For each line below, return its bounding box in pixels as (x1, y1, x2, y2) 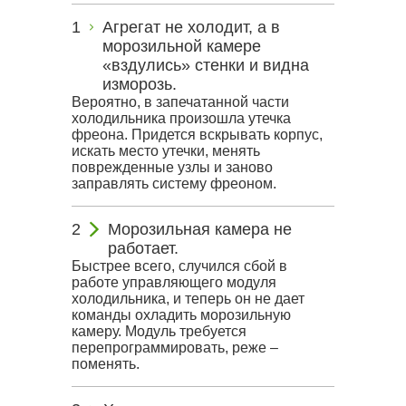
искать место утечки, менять (72, 143, 260, 159)
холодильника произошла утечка (72, 111, 291, 126)
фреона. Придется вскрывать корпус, (72, 127, 323, 142)
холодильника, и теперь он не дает (72, 291, 304, 306)
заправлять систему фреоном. (72, 176, 276, 191)
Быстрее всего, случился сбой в (72, 258, 287, 274)
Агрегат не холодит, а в (102, 18, 281, 36)
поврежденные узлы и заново (72, 159, 273, 175)
